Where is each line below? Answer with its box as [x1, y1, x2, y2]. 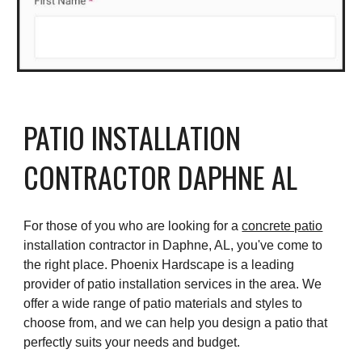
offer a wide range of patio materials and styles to [23, 296, 303, 310]
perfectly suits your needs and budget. [23, 335, 241, 349]
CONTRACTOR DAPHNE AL [23, 154, 298, 198]
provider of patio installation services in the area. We [23, 276, 322, 291]
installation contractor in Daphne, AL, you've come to [23, 238, 323, 252]
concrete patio [242, 218, 323, 233]
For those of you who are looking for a [23, 218, 242, 233]
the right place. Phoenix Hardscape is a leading [23, 257, 295, 271]
